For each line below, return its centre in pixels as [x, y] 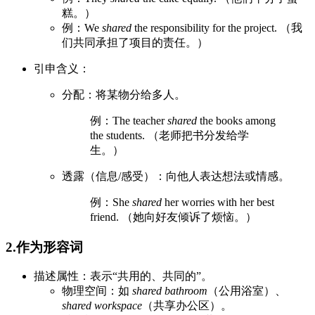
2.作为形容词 [44, 247]
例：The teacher [129, 120]
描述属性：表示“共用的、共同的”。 [123, 276]
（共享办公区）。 [187, 306]
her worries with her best [218, 202]
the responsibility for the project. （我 [217, 27]
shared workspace [102, 306]
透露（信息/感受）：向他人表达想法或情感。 [176, 176]
